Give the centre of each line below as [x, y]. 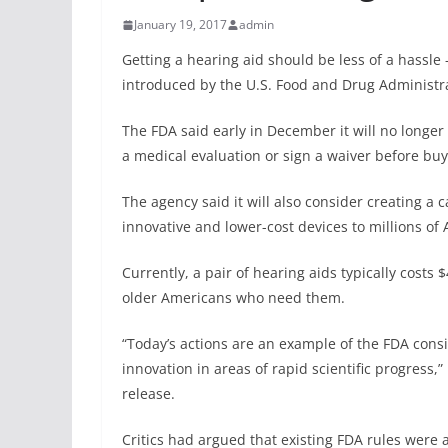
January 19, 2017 [180, 25]
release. [148, 394]
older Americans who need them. [233, 298]
